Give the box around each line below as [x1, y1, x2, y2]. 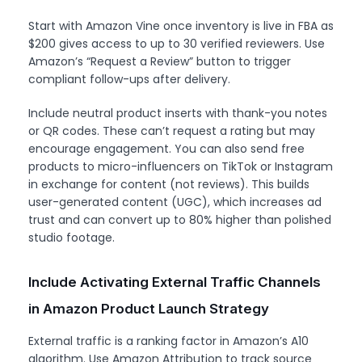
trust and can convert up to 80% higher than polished [28, 211, 331, 228]
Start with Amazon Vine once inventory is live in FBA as [28, 17, 334, 34]
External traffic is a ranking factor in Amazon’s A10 [28, 332, 309, 349]
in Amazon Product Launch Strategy [28, 300, 269, 317]
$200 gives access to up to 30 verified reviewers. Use [28, 35, 325, 52]
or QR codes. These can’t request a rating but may [28, 122, 315, 139]
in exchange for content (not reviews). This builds [28, 175, 309, 192]
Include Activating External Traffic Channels [28, 273, 321, 290]
